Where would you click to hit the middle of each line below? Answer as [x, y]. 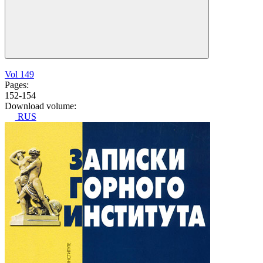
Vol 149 [19, 75]
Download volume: [41, 106]
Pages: [17, 85]
